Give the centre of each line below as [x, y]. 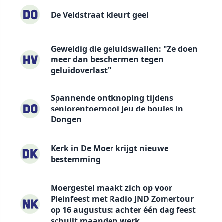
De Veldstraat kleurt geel [99, 15]
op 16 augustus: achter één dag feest [123, 209]
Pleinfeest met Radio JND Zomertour [122, 198]
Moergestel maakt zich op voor [111, 188]
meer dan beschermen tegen [107, 60]
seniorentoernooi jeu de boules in [117, 109]
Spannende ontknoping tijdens [112, 98]
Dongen [66, 120]
